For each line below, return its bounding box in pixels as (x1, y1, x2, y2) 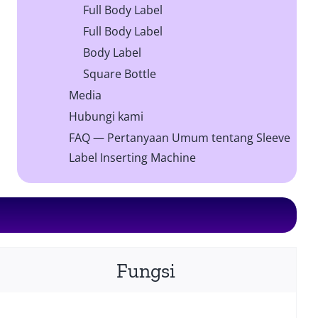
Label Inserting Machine (69, 150, 197, 166)
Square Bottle (83, 66, 157, 82)
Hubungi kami (69, 109, 144, 125)
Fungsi (116, 259, 175, 283)
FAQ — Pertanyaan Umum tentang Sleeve (69, 130, 291, 146)
